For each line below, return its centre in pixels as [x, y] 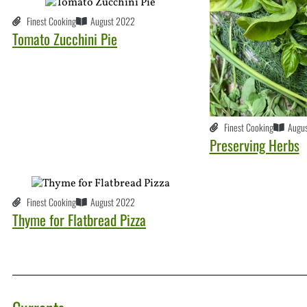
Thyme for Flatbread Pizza [79, 220]
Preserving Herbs [254, 145]
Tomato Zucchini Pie [65, 39]
